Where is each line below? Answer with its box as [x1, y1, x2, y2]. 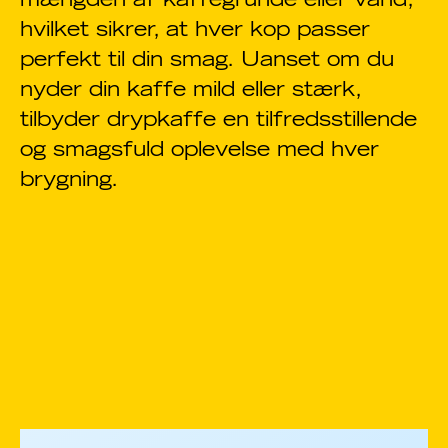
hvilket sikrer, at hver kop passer [20, 20, 370, 41]
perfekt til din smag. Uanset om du [20, 50, 394, 71]
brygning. [20, 170, 118, 191]
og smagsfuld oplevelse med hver [20, 140, 379, 161]
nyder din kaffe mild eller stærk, [20, 80, 361, 101]
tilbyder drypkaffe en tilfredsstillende [20, 110, 417, 131]
